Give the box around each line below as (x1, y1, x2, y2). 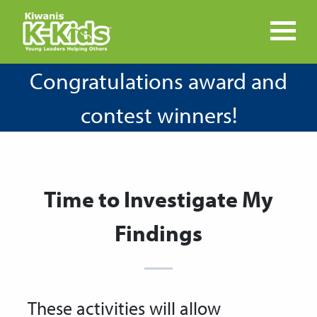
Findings (115, 219, 202, 248)
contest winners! (80, 100, 237, 129)
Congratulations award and (30, 67, 287, 95)
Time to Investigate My (44, 185, 273, 214)
